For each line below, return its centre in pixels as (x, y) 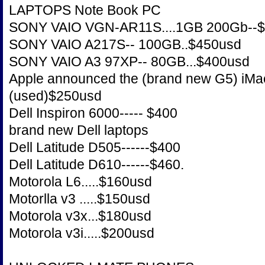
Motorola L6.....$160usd (80, 182)
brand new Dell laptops (79, 130)
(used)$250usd (55, 96)
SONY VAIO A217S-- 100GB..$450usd (125, 44)
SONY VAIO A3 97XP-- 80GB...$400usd (129, 62)
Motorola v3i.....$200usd (82, 233)
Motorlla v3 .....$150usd (80, 199)
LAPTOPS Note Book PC (85, 10)
